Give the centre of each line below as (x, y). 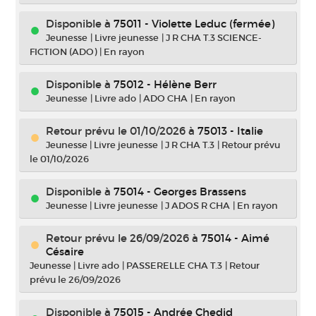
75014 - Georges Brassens (180, 192)
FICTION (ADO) (63, 52)
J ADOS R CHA (197, 206)
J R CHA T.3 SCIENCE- (214, 38)
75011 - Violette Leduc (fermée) (194, 24)
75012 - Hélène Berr (165, 84)
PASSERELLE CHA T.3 (174, 266)
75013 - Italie (230, 131)
